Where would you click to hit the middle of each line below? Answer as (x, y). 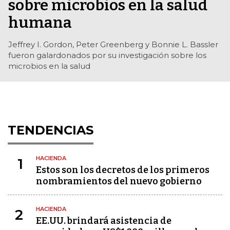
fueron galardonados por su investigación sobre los (107, 55)
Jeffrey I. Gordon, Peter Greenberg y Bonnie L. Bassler (113, 45)
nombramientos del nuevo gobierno (119, 181)
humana (40, 23)
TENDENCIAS (51, 130)
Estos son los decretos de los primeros (123, 170)
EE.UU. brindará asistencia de (104, 221)
